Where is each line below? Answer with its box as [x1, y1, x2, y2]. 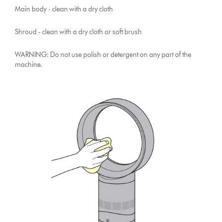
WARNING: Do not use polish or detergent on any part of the [15, 51, 192, 59]
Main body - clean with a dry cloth [15, 5, 113, 14]
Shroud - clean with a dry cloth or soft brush [15, 28, 142, 37]
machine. [15, 60, 43, 69]
